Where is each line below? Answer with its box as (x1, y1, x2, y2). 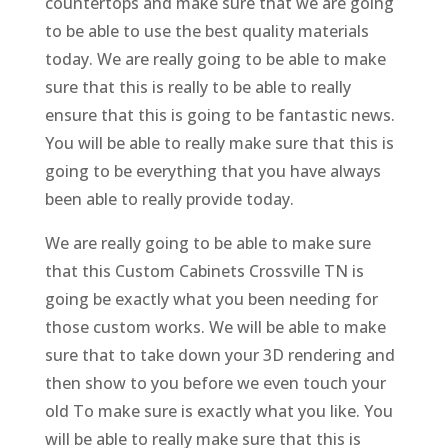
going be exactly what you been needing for (44, 288, 378, 311)
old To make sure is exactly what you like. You (44, 400, 393, 423)
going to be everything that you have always (44, 160, 381, 183)
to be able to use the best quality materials (44, 20, 369, 43)
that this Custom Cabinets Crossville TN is (44, 260, 364, 283)
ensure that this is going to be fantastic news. (44, 104, 395, 127)
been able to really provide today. (44, 188, 294, 211)
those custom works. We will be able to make (44, 316, 386, 339)
